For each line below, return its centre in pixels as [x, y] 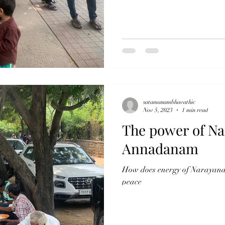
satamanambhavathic [169, 102]
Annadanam [160, 148]
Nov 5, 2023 [158, 110]
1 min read [195, 110]
